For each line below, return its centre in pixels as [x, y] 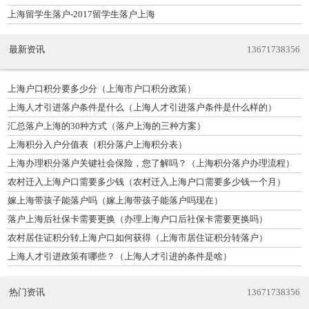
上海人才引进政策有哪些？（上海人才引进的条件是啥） [120, 256]
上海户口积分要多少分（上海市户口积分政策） [102, 89]
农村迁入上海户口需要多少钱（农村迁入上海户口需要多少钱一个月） [147, 182]
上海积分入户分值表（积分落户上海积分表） [97, 144]
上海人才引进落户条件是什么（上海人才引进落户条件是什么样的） [142, 107]
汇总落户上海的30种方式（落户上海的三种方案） [107, 126]
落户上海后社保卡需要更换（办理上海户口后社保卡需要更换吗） [138, 219]
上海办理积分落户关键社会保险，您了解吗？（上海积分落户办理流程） [151, 163]
